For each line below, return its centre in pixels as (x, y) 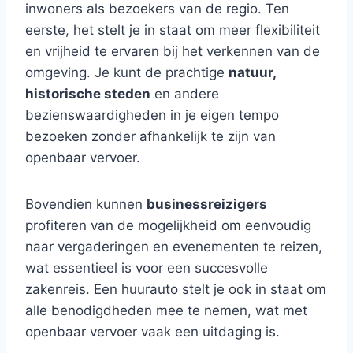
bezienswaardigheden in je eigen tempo (152, 115)
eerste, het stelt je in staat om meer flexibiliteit (173, 30)
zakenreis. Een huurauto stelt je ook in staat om (176, 289)
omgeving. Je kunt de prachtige (127, 72)
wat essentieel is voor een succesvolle (147, 268)
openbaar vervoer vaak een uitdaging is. (152, 332)
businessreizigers (207, 204)
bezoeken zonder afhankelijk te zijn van (150, 136)
